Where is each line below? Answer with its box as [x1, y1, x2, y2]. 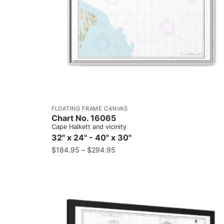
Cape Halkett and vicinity [51, 122, 126, 130]
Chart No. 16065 [51, 112, 116, 123]
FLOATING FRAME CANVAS [51, 104, 128, 112]
